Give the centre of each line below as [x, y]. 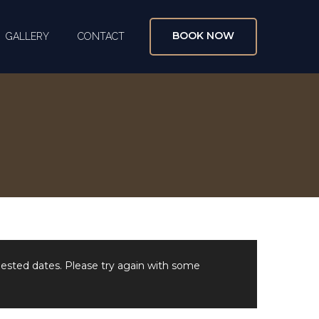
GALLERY [27, 37]
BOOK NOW [203, 36]
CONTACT [101, 37]
